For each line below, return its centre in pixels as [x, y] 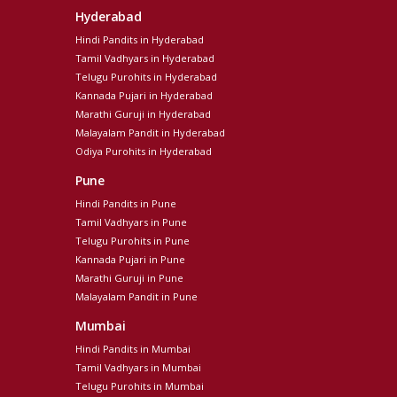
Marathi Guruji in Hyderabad [143, 114]
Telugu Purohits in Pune [132, 241]
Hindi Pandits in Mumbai [133, 349]
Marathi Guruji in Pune [129, 278]
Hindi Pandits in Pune [126, 204]
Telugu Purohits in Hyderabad [146, 77]
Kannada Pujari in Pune [130, 260]
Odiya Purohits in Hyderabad [144, 152]
